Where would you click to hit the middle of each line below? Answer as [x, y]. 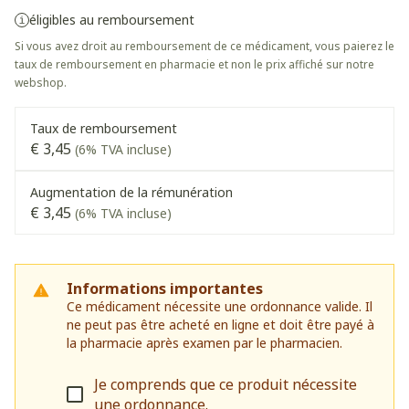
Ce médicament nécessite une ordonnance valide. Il [220, 306]
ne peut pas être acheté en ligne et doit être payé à [220, 325]
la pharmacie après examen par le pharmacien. [204, 343]
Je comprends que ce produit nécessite [225, 384]
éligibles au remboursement [112, 20]
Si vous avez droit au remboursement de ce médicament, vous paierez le [204, 46]
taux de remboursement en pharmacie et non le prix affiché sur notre [194, 64]
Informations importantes [165, 288]
